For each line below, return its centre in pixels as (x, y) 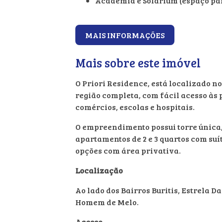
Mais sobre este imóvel (138, 63)
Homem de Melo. (107, 202)
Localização (99, 170)
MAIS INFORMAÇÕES (125, 35)
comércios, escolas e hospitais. (135, 107)
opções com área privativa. (128, 151)
